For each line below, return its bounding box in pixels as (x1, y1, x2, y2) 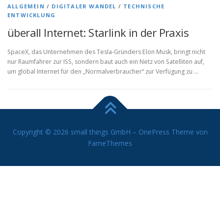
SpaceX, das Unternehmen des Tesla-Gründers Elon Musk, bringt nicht (7, 48, 205, 56)
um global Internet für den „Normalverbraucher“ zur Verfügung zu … (7, 67, 198, 76)
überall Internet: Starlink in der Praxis (7, 25, 189, 40)
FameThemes (88, 138, 132, 148)
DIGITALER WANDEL (52, 2, 116, 10)
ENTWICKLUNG (7, 11, 56, 19)
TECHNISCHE (123, 2, 165, 10)
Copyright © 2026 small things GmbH (12, 127, 133, 137)
